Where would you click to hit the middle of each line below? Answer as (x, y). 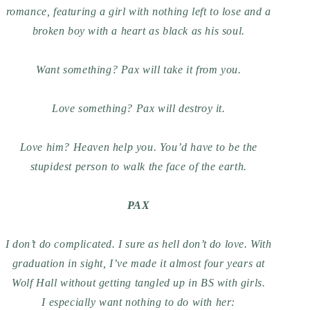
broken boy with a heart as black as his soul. (138, 31)
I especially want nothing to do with (129, 302)
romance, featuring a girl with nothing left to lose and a (138, 11)
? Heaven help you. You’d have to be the (161, 147)
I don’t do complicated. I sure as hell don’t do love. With (138, 244)
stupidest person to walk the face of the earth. (138, 166)
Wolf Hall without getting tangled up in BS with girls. (139, 283)
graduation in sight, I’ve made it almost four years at (138, 263)
